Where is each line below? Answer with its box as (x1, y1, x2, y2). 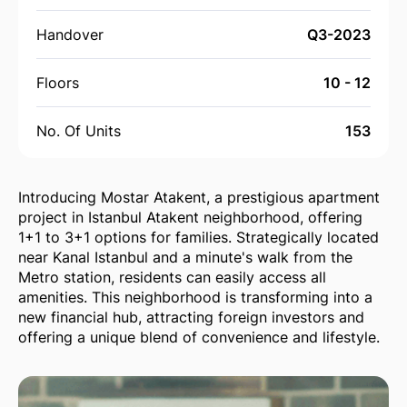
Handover (36, 25, 104, 44)
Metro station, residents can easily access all (18, 267, 326, 286)
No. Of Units (36, 121, 121, 140)
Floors (36, 73, 79, 92)
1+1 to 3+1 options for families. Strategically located (18, 227, 379, 246)
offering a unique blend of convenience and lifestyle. (18, 327, 380, 346)
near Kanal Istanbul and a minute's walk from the (18, 247, 352, 266)
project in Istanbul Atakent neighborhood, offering (18, 207, 362, 226)
